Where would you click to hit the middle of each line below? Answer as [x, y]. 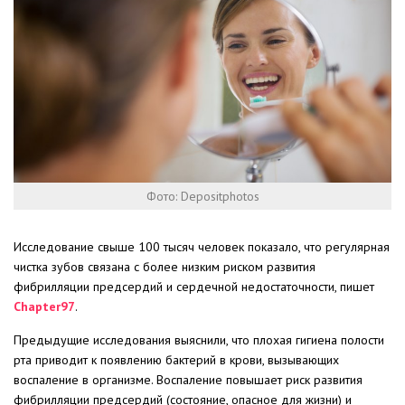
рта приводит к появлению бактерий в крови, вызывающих [176, 360]
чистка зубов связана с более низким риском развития [165, 267]
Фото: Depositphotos [202, 197]
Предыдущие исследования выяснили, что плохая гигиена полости [199, 340]
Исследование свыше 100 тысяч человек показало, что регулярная [202, 247]
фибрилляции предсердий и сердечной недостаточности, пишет [194, 287]
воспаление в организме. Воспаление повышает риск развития [188, 380]
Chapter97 [44, 307]
